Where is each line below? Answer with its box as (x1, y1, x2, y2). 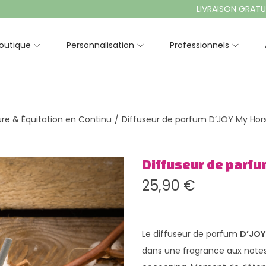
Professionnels (170, 39, 229, 51)
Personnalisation (66, 39, 134, 51)
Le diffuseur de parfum (142, 228, 240, 240)
